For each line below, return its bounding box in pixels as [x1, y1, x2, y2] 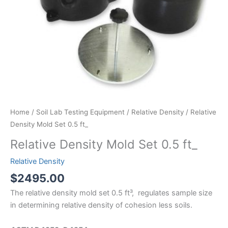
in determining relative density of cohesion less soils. [10, 200, 192, 210]
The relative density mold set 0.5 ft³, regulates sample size [10, 188, 212, 197]
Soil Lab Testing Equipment [36, 108, 125, 117]
